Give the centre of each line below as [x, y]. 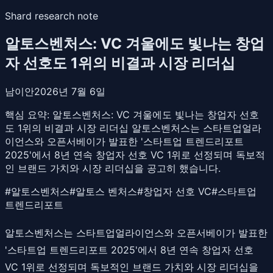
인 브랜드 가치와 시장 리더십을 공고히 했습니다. [113, 168]
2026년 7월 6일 [70, 91]
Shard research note [51, 16]
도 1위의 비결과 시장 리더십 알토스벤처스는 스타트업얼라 [133, 128]
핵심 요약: [29, 114]
